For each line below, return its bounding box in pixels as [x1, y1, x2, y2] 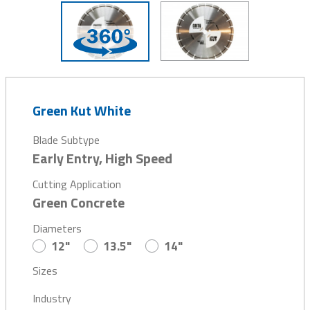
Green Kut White [33, 99, 131, 121]
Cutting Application [33, 175, 121, 192]
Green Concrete [33, 191, 125, 213]
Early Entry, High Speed [33, 147, 172, 169]
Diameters [33, 219, 82, 237]
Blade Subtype [33, 131, 100, 148]
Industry [33, 290, 71, 307]
